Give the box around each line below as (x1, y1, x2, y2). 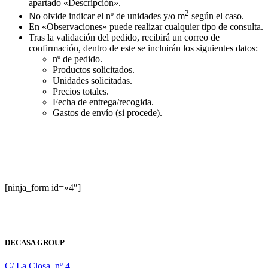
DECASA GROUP (5, 238, 65, 248)
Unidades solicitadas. (53, 75, 132, 86)
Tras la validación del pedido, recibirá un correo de (29, 32, 220, 43)
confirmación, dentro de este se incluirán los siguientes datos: (29, 43, 258, 54)
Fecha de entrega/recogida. (53, 97, 154, 108)
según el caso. (189, 11, 244, 22)
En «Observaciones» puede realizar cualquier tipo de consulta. (29, 22, 263, 32)
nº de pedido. (53, 54, 102, 65)
